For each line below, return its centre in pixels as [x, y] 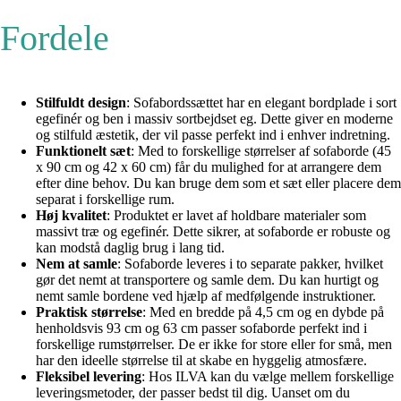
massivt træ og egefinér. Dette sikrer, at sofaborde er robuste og [213, 231]
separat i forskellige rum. [105, 199]
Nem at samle [77, 263]
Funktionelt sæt [83, 150]
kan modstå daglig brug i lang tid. [130, 247]
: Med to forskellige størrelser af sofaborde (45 [261, 150]
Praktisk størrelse [89, 311]
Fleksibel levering [89, 376]
